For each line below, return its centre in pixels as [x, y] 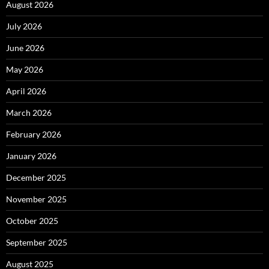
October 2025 [32, 221]
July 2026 [24, 26]
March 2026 [29, 113]
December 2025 [36, 178]
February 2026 [34, 134]
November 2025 [36, 199]
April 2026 [26, 91]
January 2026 [31, 156]
